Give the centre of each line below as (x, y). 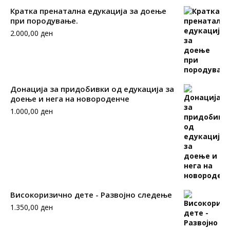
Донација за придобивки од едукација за (92, 89)
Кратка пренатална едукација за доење (88, 11)
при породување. (44, 21)
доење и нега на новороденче (70, 99)
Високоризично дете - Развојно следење (91, 195)
